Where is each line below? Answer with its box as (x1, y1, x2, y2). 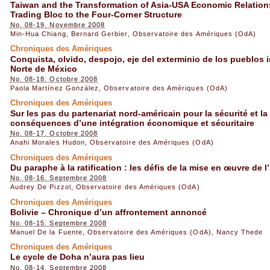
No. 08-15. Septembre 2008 (10, 219, 107, 227)
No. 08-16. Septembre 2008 (10, 174, 107, 182)
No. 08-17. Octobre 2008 (10, 130, 98, 137)
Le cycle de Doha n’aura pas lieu (10, 252, 145, 262)
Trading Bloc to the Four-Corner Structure (10, 9, 182, 19)
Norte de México (10, 63, 77, 74)
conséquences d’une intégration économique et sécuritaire (10, 118, 254, 128)
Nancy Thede (216, 228, 263, 236)
